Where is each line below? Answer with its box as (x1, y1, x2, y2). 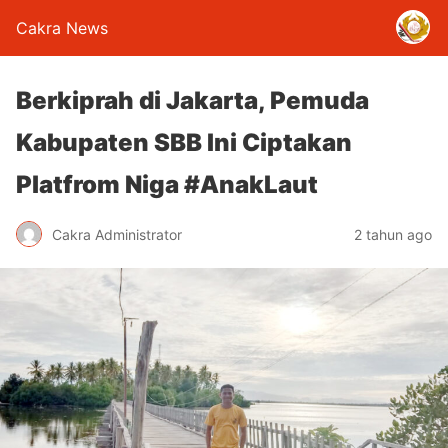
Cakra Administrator (52, 225, 182, 243)
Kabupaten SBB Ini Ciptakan (16, 128, 352, 157)
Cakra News (16, 18, 108, 38)
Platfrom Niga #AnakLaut (16, 170, 318, 199)
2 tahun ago (354, 225, 432, 243)
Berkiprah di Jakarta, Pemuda (16, 86, 369, 115)
